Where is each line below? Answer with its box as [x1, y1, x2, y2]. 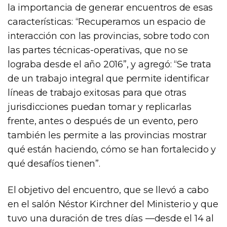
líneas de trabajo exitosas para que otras [8, 87, 186, 99]
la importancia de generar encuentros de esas [8, 2, 213, 14]
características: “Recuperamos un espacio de [8, 16, 206, 28]
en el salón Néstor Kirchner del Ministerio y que [8, 199, 218, 210]
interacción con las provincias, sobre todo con [8, 30, 210, 42]
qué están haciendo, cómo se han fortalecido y [8, 144, 216, 156]
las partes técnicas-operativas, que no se [8, 45, 188, 56]
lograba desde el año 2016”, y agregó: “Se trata [8, 59, 211, 70]
